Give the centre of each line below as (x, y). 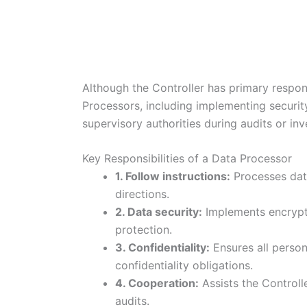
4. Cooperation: (157, 283)
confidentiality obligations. (184, 266)
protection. (144, 230)
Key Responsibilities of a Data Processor (187, 159)
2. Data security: (159, 212)
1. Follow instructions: (173, 176)
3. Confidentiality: (162, 248)
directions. (142, 194)
